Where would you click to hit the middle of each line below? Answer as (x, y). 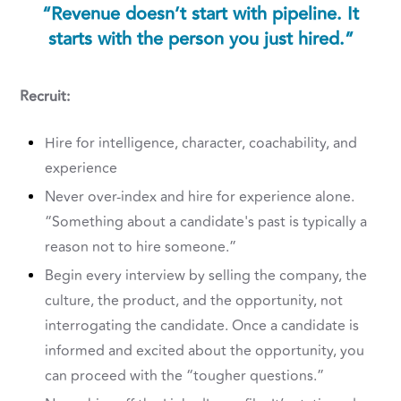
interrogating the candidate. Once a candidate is (202, 326)
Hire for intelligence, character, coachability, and (201, 144)
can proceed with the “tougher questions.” (185, 376)
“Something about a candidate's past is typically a (206, 222)
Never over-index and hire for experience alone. (200, 197)
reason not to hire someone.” (141, 247)
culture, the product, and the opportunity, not (194, 301)
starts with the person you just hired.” (200, 39)
